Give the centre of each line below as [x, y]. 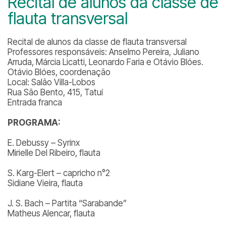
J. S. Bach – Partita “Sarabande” [67, 203]
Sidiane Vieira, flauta [45, 183]
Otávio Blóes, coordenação [59, 72]
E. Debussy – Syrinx [44, 143]
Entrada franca [35, 102]
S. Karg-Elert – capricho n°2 [59, 173]
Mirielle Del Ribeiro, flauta [54, 153]
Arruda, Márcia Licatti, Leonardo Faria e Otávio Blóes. [105, 62]
